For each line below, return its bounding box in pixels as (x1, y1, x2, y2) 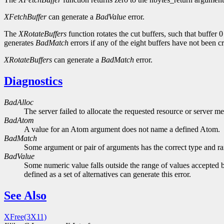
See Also (4, 188, 46, 202)
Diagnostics (4, 74, 62, 88)
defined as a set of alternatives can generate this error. (24, 170, 191, 179)
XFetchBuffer (4, 12, 46, 21)
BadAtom (4, 116, 34, 125)
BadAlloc (4, 98, 33, 107)
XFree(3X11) (4, 212, 46, 221)
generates (4, 38, 35, 47)
